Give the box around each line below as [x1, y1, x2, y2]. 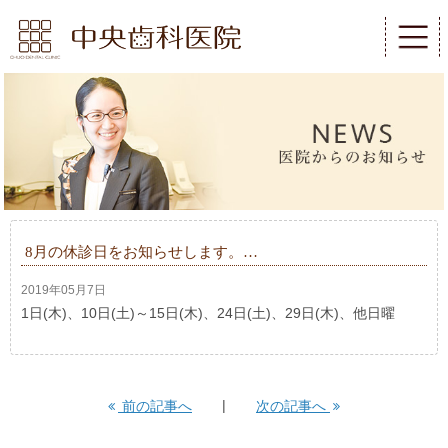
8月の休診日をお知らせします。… [25, 244, 258, 261]
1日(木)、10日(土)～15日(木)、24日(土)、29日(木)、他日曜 [21, 305, 395, 322]
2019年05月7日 [21, 283, 106, 298]
